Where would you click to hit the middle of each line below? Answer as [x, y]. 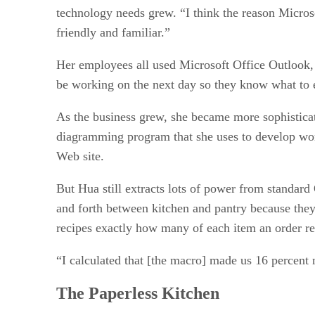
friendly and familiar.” [113, 32]
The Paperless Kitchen [138, 294]
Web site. [80, 156]
